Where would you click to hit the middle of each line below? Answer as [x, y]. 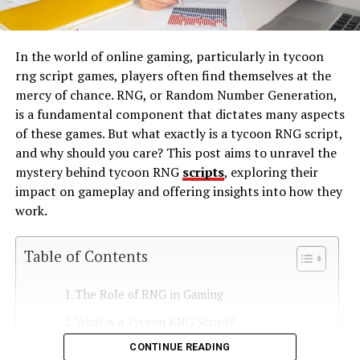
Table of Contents [86, 256]
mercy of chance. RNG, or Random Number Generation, [176, 94]
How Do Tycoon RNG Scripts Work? [169, 349]
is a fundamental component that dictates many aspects [180, 114]
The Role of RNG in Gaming [149, 294]
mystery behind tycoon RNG [98, 172]
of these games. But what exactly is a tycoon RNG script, [178, 133]
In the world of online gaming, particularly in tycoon [169, 56]
